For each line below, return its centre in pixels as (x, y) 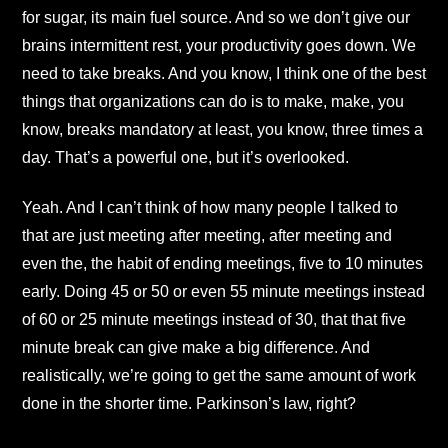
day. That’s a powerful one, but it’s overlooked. (185, 157)
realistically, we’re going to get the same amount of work (219, 376)
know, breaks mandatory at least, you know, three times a (222, 129)
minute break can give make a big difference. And (196, 348)
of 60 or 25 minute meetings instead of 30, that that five (214, 320)
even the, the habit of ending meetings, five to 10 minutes (222, 264)
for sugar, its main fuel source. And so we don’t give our (216, 17)
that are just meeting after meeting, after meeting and (207, 236)
